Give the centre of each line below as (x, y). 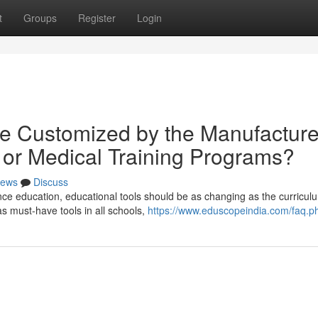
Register (97, 18)
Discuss (51, 182)
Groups (40, 18)
